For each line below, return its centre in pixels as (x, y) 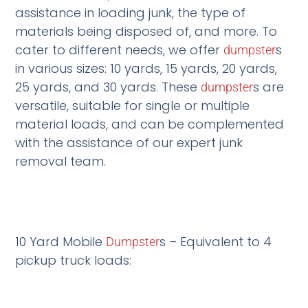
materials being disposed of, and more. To (146, 31)
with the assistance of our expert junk (129, 142)
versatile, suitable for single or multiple (133, 105)
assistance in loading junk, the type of (131, 12)
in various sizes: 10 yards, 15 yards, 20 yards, (146, 68)
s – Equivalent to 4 (216, 241)
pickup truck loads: (74, 260)
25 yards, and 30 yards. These (108, 87)
